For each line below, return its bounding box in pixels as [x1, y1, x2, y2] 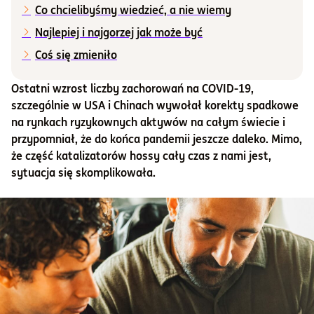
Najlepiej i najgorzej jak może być [35, 25, 203, 39]
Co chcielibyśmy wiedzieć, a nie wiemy [35, 3, 231, 17]
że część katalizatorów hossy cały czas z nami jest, [11, 149, 271, 163]
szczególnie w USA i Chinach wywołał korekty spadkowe [11, 98, 299, 112]
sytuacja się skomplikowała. [11, 165, 156, 179]
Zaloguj [136, 150, 178, 166]
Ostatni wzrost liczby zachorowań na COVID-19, [11, 81, 254, 95]
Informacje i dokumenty [17, 21, 161, 39]
